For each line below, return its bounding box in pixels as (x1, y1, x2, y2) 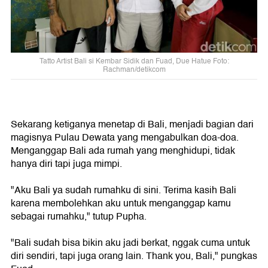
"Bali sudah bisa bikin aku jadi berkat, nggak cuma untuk (11, 235, 250, 251)
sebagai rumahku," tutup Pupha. (11, 209, 147, 224)
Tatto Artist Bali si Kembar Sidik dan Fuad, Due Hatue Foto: (39, 56, 229, 67)
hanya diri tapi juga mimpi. (11, 156, 122, 172)
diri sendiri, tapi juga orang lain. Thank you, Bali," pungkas (11, 248, 257, 264)
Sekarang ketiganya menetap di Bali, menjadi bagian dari (11, 117, 254, 132)
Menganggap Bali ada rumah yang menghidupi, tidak (11, 143, 235, 159)
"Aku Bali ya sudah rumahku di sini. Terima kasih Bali (11, 182, 236, 198)
